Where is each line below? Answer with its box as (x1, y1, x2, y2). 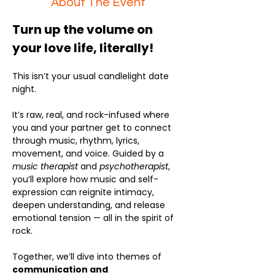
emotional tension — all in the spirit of (12, 212, 176, 224)
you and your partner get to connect (12, 122, 174, 134)
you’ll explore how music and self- (12, 173, 158, 185)
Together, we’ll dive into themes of (12, 250, 164, 263)
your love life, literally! (12, 39, 153, 56)
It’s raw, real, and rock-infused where (12, 109, 172, 121)
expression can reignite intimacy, (12, 186, 157, 198)
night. (12, 83, 36, 95)
